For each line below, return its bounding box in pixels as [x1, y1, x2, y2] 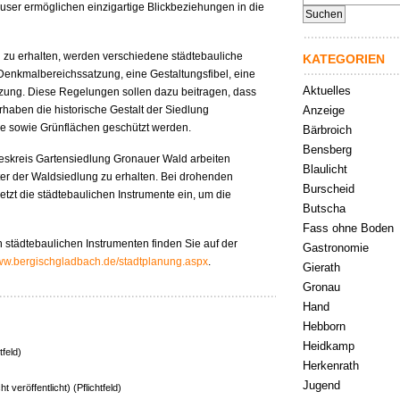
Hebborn [303, 320, 346, 333]
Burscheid [303, 182, 354, 196]
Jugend [303, 379, 340, 392]
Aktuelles [303, 84, 351, 97]
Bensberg [303, 143, 352, 156]
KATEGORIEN [303, 52, 385, 66]
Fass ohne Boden [303, 221, 394, 235]
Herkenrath [303, 359, 359, 372]
